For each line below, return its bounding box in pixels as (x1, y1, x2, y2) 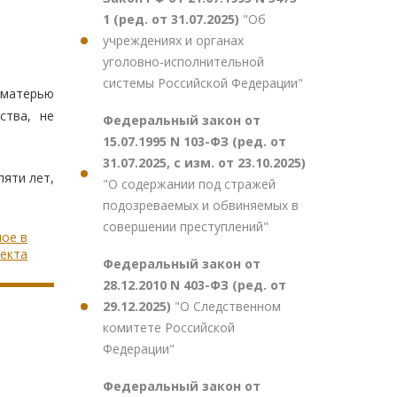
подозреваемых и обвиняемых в (103, 197, 299, 214)
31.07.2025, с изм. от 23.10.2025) (103, 154, 306, 171)
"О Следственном (175, 298, 281, 315)
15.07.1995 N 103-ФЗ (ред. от (103, 133, 286, 150)
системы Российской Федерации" (103, 74, 303, 91)
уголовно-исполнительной (103, 53, 264, 70)
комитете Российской (103, 319, 235, 336)
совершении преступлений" (103, 218, 269, 235)
